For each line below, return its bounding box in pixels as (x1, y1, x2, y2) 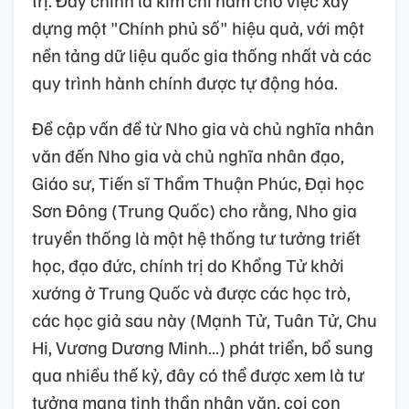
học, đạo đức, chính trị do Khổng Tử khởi (32, 252, 344, 277)
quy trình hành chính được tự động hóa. (32, 69, 338, 94)
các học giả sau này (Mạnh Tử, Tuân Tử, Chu (32, 307, 377, 331)
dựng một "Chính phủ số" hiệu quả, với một (32, 15, 364, 39)
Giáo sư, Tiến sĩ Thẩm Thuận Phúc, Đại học (32, 170, 364, 194)
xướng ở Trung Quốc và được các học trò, (32, 279, 351, 304)
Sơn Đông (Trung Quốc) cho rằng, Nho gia (32, 197, 357, 222)
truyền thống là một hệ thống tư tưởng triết (32, 225, 361, 249)
